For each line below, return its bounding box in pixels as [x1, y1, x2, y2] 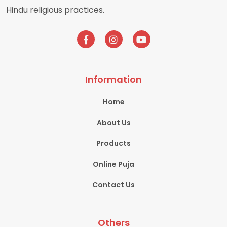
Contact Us [92, 180, 135, 191]
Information [85, 73, 142, 86]
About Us [96, 118, 131, 128]
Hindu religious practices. [6, 4, 104, 16]
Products [96, 138, 131, 149]
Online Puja [93, 159, 134, 170]
